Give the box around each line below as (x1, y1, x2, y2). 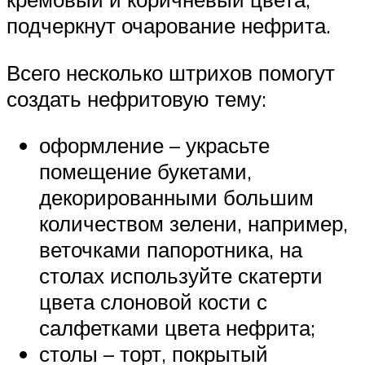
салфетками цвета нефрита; (39, 314, 315, 341)
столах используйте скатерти (39, 262, 323, 289)
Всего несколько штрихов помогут (7, 59, 335, 86)
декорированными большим (39, 184, 314, 211)
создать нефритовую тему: (7, 85, 266, 112)
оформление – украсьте (39, 132, 270, 159)
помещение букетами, (39, 158, 252, 185)
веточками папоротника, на (39, 236, 302, 263)
